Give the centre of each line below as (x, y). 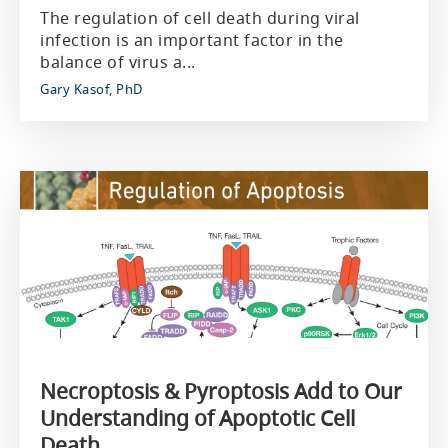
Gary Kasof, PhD (91, 89)
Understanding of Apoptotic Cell (197, 418)
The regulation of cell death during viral (200, 18)
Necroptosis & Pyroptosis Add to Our (221, 391)
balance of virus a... (118, 62)
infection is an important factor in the (192, 40)
